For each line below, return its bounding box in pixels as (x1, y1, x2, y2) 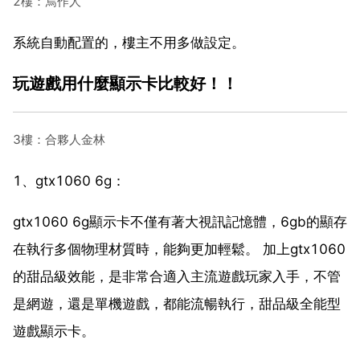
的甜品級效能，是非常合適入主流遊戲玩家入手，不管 (13, 268, 341, 284)
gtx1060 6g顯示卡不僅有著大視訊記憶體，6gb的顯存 (13, 213, 347, 230)
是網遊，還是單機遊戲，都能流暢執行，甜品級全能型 (13, 295, 341, 312)
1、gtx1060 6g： (13, 172, 125, 189)
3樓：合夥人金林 (13, 131, 105, 147)
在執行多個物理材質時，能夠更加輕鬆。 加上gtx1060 (13, 240, 346, 257)
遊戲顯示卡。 (13, 322, 95, 339)
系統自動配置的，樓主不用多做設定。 (13, 34, 245, 51)
